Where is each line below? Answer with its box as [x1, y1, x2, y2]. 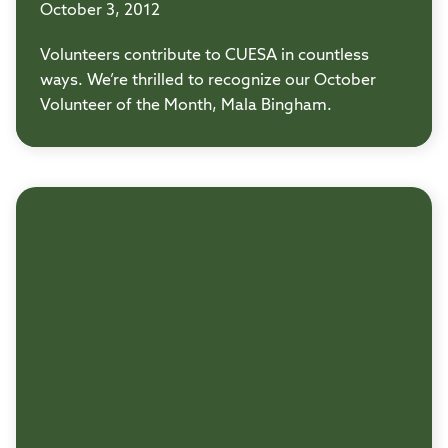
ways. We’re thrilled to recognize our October [40, 73, 376, 90]
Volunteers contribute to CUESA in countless [40, 48, 369, 65]
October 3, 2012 [40, 3, 160, 20]
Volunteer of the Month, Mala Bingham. [40, 98, 332, 115]
